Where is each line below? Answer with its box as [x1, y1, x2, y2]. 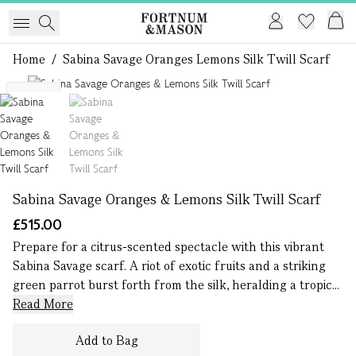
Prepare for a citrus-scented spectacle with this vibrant [13, 238, 324, 255]
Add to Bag [75, 332, 138, 349]
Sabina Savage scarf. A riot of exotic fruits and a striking [13, 257, 326, 274]
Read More [13, 296, 73, 312]
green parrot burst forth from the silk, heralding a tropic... [13, 277, 342, 293]
